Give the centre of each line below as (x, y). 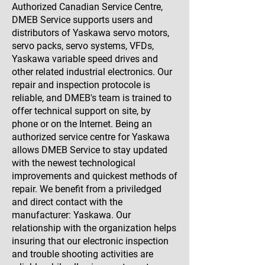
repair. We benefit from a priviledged (87, 189)
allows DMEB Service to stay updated (90, 150)
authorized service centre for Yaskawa (91, 137)
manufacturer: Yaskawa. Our (71, 215)
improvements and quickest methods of (95, 176)
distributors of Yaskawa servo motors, (91, 33)
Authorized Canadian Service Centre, (87, 7)
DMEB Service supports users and (82, 20)
